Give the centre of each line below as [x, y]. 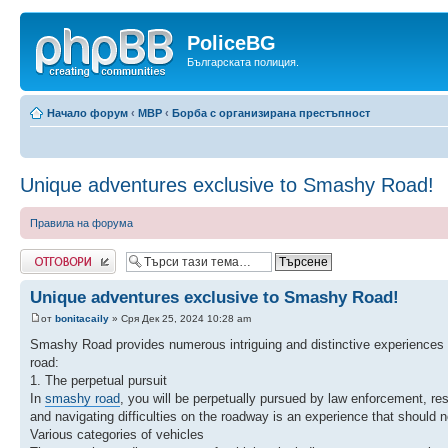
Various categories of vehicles [117, 434]
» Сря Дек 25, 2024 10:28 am [180, 318]
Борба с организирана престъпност [271, 112]
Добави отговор [59, 254]
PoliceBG [231, 43]
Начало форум [87, 112]
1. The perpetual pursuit [98, 380]
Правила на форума [81, 222]
